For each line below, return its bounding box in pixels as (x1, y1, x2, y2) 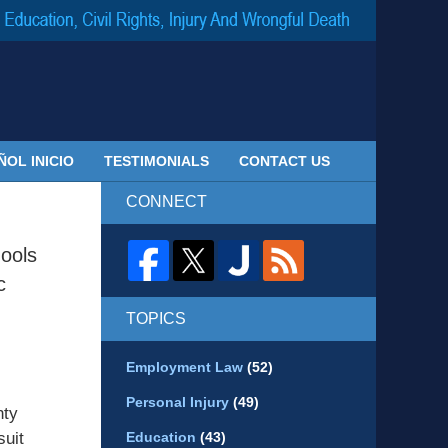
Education (126, 429, 200, 445)
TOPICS (126, 310, 186, 327)
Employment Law (126, 359, 247, 375)
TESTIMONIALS (104, 153, 209, 169)
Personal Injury (126, 394, 233, 410)
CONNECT (126, 193, 207, 210)
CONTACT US (239, 153, 330, 169)
